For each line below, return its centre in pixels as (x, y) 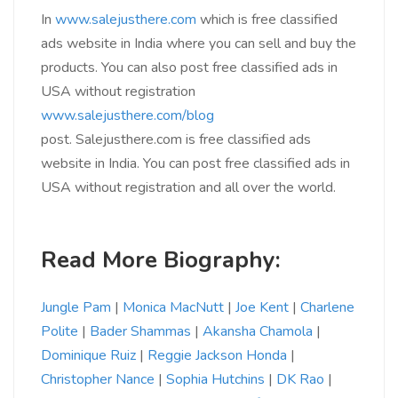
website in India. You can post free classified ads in (195, 164)
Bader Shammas (140, 332)
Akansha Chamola (258, 332)
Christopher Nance (98, 380)
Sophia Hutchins (215, 380)
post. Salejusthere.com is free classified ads (176, 140)
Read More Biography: (161, 260)
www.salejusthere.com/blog (127, 116)
